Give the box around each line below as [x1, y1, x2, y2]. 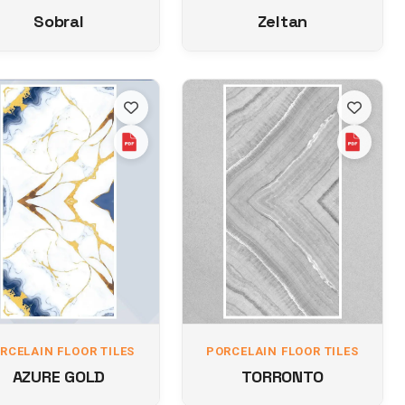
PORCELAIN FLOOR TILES [205, 344, 359, 358]
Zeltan [257, 11, 307, 32]
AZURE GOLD [12, 366, 105, 387]
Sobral [33, 11, 84, 32]
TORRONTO [241, 366, 324, 387]
